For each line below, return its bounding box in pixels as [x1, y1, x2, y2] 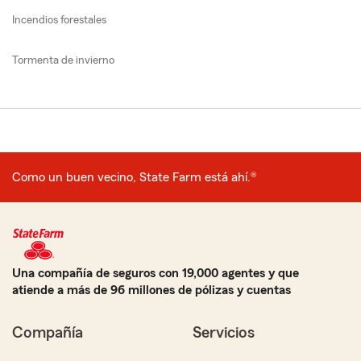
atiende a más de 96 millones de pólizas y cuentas [12, 284, 291, 297]
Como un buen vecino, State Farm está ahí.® [12, 171, 257, 185]
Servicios [193, 325, 255, 342]
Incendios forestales [12, 15, 106, 27]
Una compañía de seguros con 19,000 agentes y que [12, 267, 299, 280]
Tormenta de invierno [12, 55, 114, 67]
